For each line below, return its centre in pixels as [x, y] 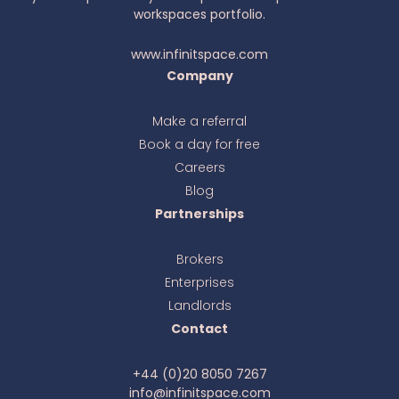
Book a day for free [199, 144]
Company [199, 75]
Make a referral [199, 121]
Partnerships [199, 213]
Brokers [199, 259]
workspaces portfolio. [199, 14]
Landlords [199, 305]
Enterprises [199, 282]
